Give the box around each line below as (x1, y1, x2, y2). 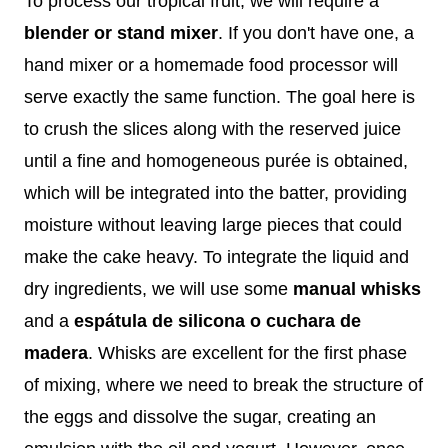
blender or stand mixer (24, 22, 218, 43)
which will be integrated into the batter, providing (24, 182, 407, 203)
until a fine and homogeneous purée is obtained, (24, 150, 408, 171)
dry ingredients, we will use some (24, 278, 293, 299)
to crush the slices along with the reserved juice (24, 118, 401, 139)
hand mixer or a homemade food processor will (24, 54, 398, 75)
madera (24, 342, 88, 363)
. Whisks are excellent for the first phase (88, 342, 407, 363)
